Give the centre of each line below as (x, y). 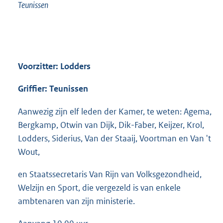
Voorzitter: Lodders (54, 66)
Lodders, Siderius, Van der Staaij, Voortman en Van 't (114, 138)
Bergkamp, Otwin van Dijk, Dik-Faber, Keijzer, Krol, (111, 125)
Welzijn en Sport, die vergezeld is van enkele (99, 187)
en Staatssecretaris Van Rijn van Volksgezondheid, (110, 174)
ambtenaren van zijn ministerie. (76, 201)
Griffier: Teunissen (53, 88)
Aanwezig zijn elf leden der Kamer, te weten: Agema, (115, 111)
